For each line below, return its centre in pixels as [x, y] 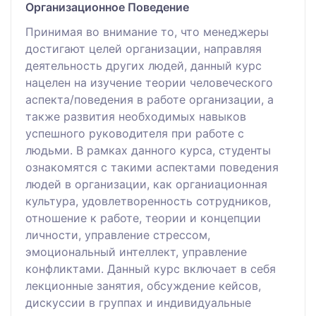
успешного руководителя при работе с [135, 133]
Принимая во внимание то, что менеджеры [147, 31]
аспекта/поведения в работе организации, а [150, 99]
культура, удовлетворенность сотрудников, [148, 201]
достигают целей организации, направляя [144, 48]
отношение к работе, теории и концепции [143, 218]
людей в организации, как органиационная [146, 184]
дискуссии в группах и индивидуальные [138, 302]
